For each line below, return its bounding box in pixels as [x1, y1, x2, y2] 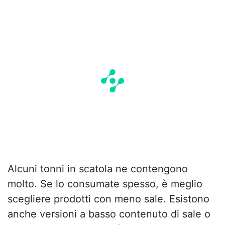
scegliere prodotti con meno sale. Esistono [8, 193, 209, 205]
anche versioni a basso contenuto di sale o [8, 208, 210, 220]
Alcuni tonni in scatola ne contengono [8, 163, 188, 175]
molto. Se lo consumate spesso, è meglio [8, 178, 202, 190]
